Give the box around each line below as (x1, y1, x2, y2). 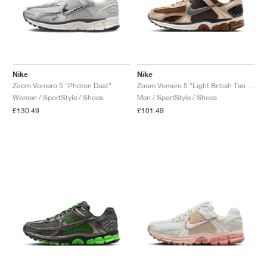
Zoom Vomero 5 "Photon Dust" (13, 80, 111, 90)
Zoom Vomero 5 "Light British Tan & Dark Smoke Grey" (247, 80, 254, 90)
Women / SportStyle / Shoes (13, 92, 103, 102)
